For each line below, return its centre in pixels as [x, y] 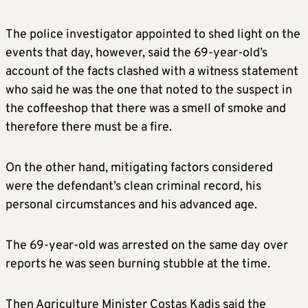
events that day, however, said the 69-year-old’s [136, 53]
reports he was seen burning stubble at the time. [138, 264]
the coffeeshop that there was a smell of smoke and [146, 109]
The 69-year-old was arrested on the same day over [147, 246]
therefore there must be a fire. [89, 128]
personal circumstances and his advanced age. [131, 205]
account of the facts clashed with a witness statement [152, 72]
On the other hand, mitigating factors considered [139, 168]
